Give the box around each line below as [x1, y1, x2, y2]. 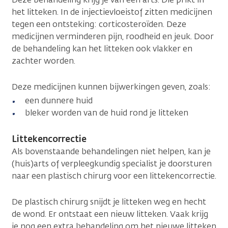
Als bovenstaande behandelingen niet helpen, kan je [12, 146, 211, 157]
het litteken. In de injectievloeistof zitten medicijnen [12, 6, 212, 17]
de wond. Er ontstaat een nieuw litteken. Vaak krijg [12, 208, 208, 219]
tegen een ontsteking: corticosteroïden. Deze [12, 18, 186, 30]
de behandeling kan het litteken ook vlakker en [12, 43, 192, 54]
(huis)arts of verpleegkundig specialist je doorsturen [12, 158, 212, 169]
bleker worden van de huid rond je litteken [25, 107, 188, 118]
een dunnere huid [25, 95, 93, 106]
